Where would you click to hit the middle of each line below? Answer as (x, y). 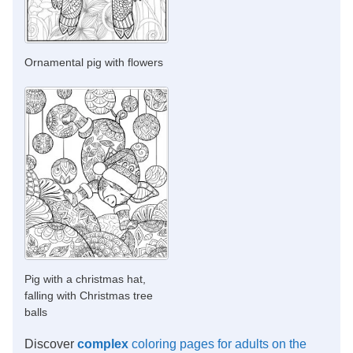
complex (103, 344)
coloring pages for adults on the (217, 344)
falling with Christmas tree (89, 296)
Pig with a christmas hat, (85, 279)
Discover (51, 344)
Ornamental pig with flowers (94, 63)
